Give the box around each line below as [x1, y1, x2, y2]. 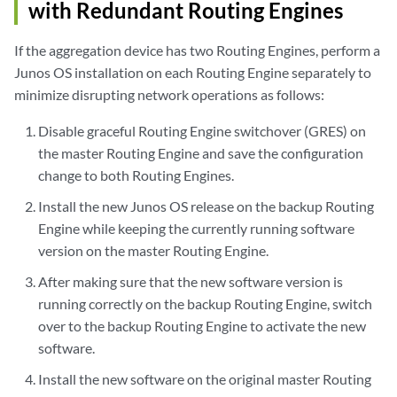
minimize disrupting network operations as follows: [14, 85, 324, 103]
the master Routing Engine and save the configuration [38, 144, 364, 161]
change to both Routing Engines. [38, 166, 235, 183]
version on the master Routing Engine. [38, 241, 269, 259]
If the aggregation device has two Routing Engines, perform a [14, 41, 380, 58]
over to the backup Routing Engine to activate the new [38, 316, 367, 334]
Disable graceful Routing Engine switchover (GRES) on [38, 121, 367, 139]
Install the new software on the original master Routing [38, 370, 372, 387]
